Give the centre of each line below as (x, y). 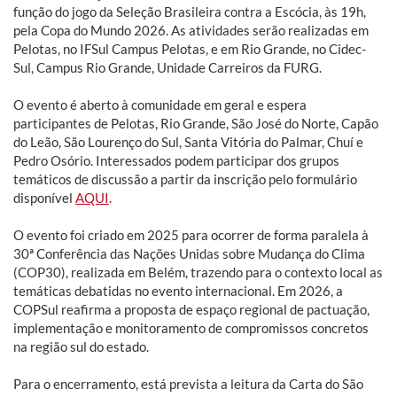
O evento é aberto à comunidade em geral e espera (160, 104)
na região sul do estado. (81, 346)
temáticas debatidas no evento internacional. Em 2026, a (178, 290)
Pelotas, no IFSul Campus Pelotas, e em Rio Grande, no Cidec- (190, 48)
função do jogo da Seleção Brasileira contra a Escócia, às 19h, (190, 11)
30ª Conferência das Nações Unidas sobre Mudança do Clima (189, 253)
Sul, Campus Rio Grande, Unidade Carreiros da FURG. (167, 67)
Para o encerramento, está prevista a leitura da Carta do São (188, 383)
